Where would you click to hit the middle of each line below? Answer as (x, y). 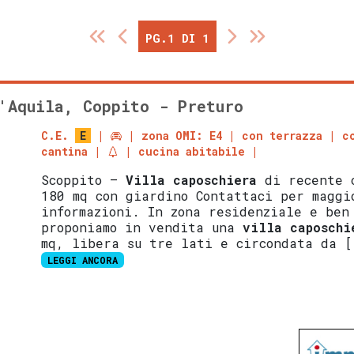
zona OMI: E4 (182, 136)
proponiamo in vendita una (142, 228)
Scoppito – (84, 180)
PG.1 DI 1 (177, 38)
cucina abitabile (192, 152)
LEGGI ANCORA (83, 260)
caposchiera (215, 180)
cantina (65, 152)
